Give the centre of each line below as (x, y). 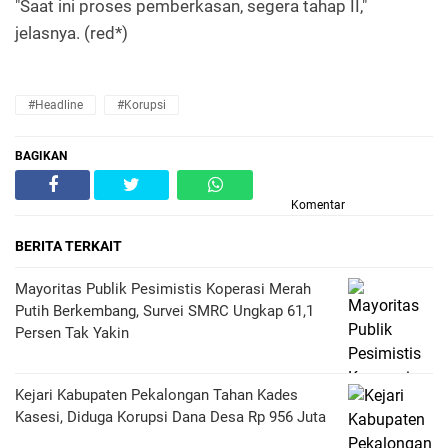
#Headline (55, 104)
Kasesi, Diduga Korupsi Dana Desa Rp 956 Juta (170, 416)
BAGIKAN (41, 155)
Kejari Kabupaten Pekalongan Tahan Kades (156, 394)
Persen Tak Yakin (72, 332)
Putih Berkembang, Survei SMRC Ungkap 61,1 (164, 310)
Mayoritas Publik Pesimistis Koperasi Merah (163, 288)
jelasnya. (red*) (71, 32)
